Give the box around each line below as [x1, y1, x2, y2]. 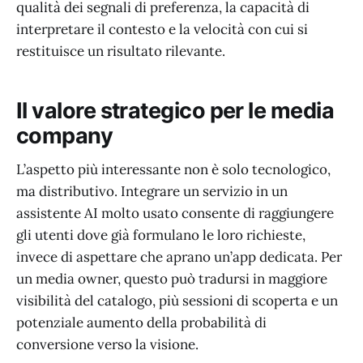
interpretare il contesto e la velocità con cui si [16, 20, 308, 39]
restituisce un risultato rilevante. [16, 42, 225, 61]
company [16, 122, 113, 149]
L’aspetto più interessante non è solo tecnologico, [16, 160, 331, 179]
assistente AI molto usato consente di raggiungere [16, 204, 334, 223]
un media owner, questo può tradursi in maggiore [16, 270, 327, 288]
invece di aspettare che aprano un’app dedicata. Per [16, 248, 342, 267]
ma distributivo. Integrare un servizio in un [16, 182, 288, 201]
